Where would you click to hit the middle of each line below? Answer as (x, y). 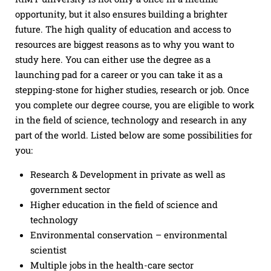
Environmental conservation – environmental (129, 235)
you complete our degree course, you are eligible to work (135, 105)
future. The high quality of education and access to (123, 29)
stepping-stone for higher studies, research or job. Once (132, 90)
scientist (48, 250)
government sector (70, 189)
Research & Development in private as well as (128, 174)
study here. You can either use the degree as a (113, 59)
